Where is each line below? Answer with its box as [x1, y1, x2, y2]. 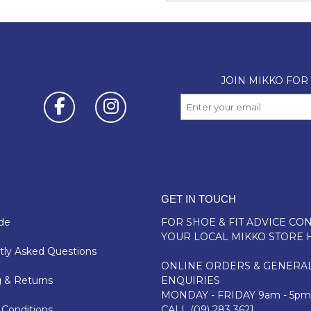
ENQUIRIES [160, 274, 220, 287]
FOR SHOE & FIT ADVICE [160, 215, 289, 228]
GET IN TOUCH [160, 192, 236, 205]
